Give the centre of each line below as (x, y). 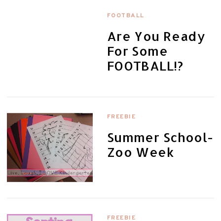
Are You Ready (156, 36)
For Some (137, 51)
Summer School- (160, 137)
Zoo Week (141, 152)
